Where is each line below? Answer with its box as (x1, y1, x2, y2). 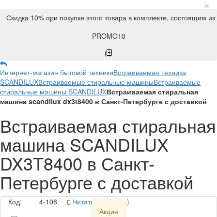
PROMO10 (92, 31, 125, 41)
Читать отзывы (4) (73, 197, 129, 206)
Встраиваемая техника (113, 67, 186, 77)
